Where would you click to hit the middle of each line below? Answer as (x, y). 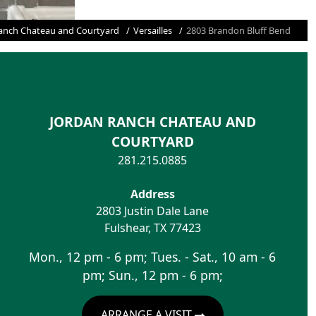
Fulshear (126, 227)
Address (152, 194)
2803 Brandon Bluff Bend (238, 31)
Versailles (153, 31)
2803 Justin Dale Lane (152, 211)
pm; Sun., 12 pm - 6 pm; (152, 275)
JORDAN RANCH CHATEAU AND (152, 121)
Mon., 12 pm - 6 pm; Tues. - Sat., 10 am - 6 (152, 256)
